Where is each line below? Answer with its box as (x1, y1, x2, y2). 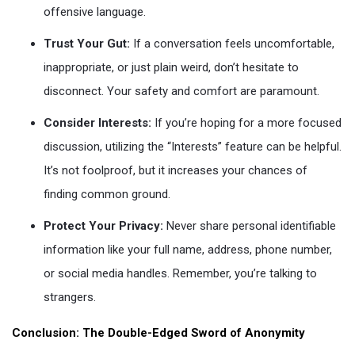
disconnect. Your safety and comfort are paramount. (44, 84, 319, 98)
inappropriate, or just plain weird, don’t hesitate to (44, 60, 299, 74)
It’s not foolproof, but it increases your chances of (44, 163, 307, 177)
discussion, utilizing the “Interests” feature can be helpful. (44, 139, 342, 154)
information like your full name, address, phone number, (44, 242, 332, 257)
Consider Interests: (44, 116, 151, 130)
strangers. (44, 290, 96, 304)
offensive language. (44, 5, 146, 19)
